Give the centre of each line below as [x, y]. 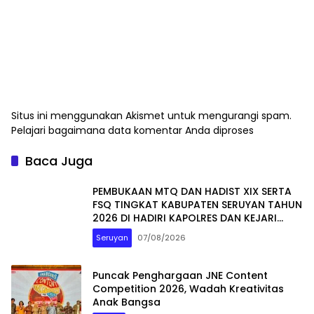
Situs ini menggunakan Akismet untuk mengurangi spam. [151, 116]
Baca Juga [59, 161]
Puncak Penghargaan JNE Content [180, 275]
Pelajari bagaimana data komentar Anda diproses [132, 131]
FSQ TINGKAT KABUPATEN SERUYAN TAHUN [197, 204]
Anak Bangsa [127, 302]
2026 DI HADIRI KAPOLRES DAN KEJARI [185, 218]
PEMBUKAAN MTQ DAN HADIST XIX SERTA [192, 191]
